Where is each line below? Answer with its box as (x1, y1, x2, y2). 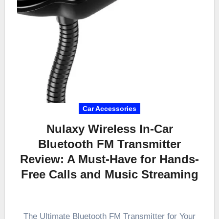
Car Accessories (83, 105, 136, 113)
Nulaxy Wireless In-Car (46, 122, 173, 136)
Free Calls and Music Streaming (21, 168, 198, 181)
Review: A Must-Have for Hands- (20, 153, 199, 166)
